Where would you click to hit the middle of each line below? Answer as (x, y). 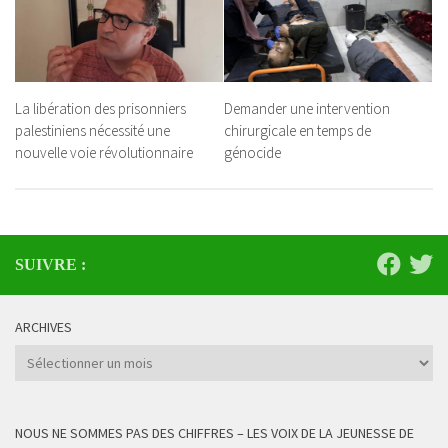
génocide (252, 152)
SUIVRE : (50, 265)
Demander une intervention (307, 108)
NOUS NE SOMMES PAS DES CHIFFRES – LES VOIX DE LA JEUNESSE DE (214, 433)
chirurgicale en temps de (297, 130)
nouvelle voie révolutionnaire (104, 152)
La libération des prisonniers (100, 108)
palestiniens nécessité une (92, 130)
